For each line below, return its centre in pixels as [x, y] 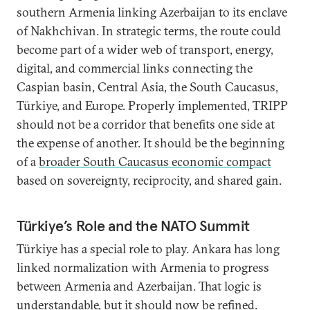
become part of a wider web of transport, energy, [145, 49]
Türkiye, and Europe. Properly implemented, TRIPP [152, 106]
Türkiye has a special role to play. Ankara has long [148, 249]
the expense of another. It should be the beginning [151, 143]
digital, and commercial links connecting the [135, 68]
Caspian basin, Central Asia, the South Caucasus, [147, 87]
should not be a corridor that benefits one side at [146, 124]
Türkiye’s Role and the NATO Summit [134, 226]
